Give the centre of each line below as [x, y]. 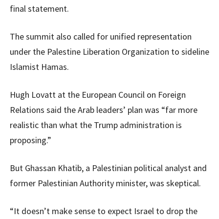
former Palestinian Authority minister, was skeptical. [105, 183]
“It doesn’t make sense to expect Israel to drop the [104, 211]
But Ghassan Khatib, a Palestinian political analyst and [108, 168]
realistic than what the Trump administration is [96, 125]
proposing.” [31, 140]
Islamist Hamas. [39, 67]
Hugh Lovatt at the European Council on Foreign [98, 95]
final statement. [39, 9]
